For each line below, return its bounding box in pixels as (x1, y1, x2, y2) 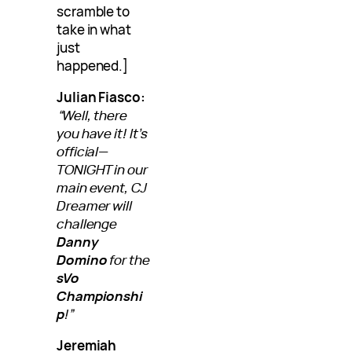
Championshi (57, 287, 144, 306)
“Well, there (57, 106, 127, 125)
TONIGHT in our (57, 160, 148, 179)
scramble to (57, 2, 130, 21)
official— (57, 142, 109, 161)
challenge (57, 214, 118, 233)
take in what (57, 20, 131, 39)
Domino (57, 251, 108, 269)
